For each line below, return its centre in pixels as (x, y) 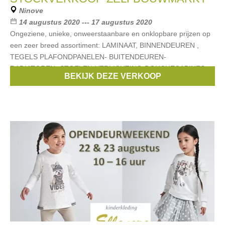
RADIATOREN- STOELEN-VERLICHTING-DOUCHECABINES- (109, 68)
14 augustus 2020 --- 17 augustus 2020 (86, 22)
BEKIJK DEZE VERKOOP (113, 76)
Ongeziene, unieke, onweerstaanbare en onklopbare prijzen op (110, 34)
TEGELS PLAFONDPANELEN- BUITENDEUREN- (88, 57)
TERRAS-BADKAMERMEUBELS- (63, 80)
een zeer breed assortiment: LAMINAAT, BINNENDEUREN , (104, 45)
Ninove (31, 11)
